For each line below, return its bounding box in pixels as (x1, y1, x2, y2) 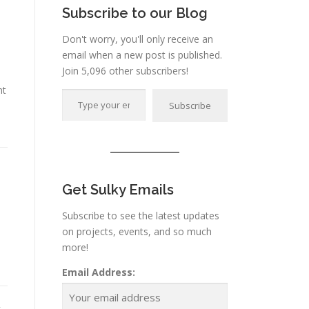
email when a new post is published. (62, 48, 222, 61)
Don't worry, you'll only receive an (62, 32, 213, 46)
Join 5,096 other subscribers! (62, 64, 188, 77)
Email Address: (62, 266, 135, 279)
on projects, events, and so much (62, 225, 212, 238)
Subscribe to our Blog (62, 5, 208, 21)
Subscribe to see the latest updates (62, 209, 219, 222)
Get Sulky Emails (62, 181, 174, 198)
